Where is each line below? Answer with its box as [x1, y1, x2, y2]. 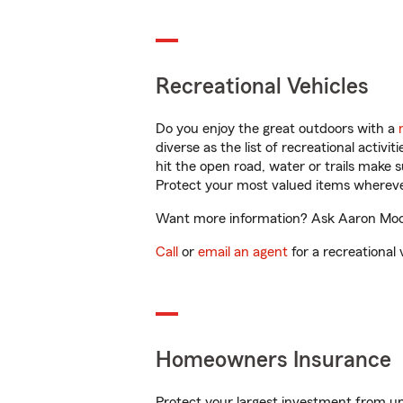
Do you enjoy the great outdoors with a [156, 121, 399, 136]
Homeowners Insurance [156, 349, 391, 372]
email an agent [198, 245, 288, 259]
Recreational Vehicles [156, 76, 369, 98]
